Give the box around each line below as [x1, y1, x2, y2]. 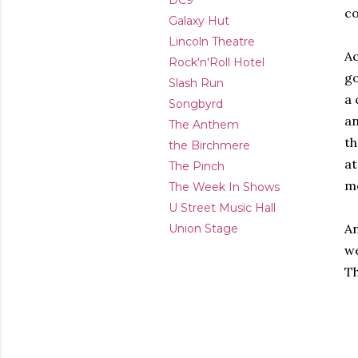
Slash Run [169, 76, 224, 90]
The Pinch [169, 159, 225, 173]
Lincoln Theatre [169, 34, 255, 49]
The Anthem [169, 117, 239, 132]
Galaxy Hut [169, 14, 229, 28]
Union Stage [169, 221, 238, 236]
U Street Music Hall [169, 201, 276, 215]
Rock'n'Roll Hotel [169, 55, 265, 70]
